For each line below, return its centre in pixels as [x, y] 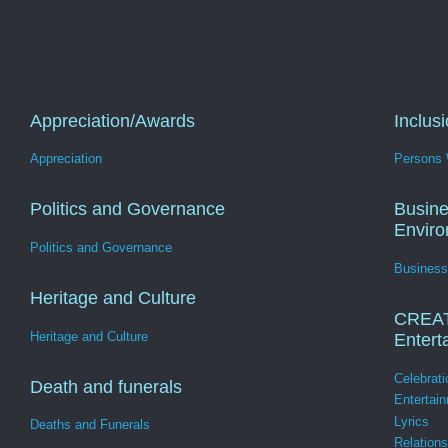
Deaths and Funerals [90, 425]
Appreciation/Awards [112, 120]
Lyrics [411, 421]
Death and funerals [106, 386]
